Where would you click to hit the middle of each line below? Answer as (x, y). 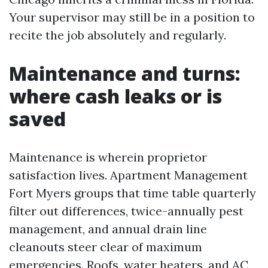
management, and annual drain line (108, 229)
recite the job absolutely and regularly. (118, 35)
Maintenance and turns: (125, 73)
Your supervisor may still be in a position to (132, 17)
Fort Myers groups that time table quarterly (133, 193)
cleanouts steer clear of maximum (106, 247)
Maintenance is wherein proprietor (108, 157)
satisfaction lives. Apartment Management (128, 175)
